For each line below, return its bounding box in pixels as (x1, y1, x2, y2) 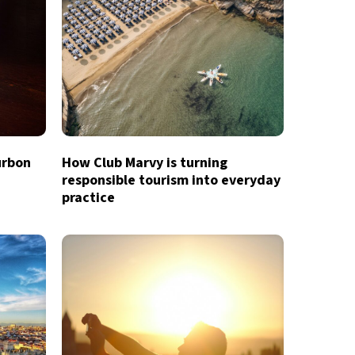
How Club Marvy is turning (61, 152, 227, 173)
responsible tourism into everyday (61, 170, 281, 190)
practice (61, 187, 115, 208)
